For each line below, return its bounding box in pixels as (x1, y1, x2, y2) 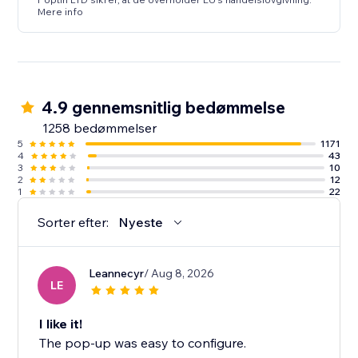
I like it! (39, 316, 83, 332)
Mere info (38, 6, 84, 18)
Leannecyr (89, 266, 145, 281)
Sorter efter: (38, 214, 109, 231)
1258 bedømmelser (42, 120, 157, 137)
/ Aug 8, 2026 (144, 266, 215, 281)
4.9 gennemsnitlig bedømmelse (42, 97, 286, 118)
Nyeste (118, 214, 164, 231)
